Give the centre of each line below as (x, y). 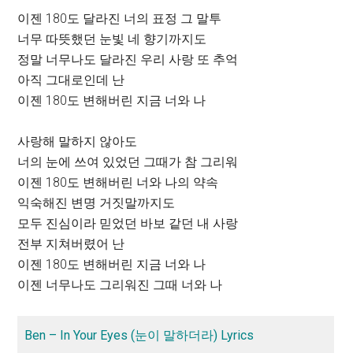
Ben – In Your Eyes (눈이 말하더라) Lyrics (139, 335)
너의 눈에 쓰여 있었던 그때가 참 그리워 (128, 162)
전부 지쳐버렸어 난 (71, 243)
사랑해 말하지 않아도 (78, 141)
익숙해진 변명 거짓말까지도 (97, 203)
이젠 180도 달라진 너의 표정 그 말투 (120, 18)
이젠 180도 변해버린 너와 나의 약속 (118, 182)
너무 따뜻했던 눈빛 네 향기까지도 (112, 39)
